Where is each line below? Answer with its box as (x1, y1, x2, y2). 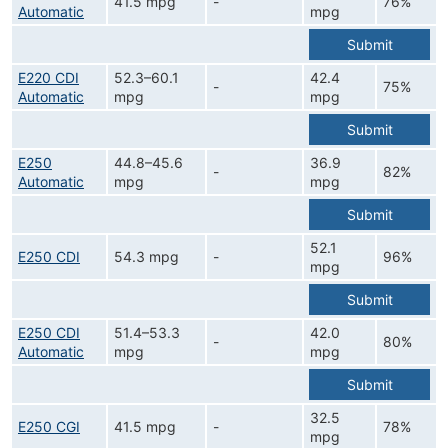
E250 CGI (18, 418, 80, 436)
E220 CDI (18, 69, 79, 87)
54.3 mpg (114, 248, 179, 266)
